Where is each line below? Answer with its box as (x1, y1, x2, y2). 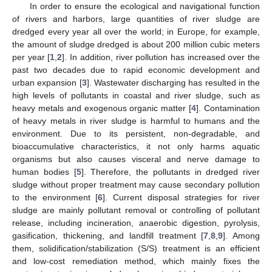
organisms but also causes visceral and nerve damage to (12, 154, 260, 164)
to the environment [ (12, 192, 98, 202)
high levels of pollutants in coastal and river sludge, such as (12, 90, 260, 100)
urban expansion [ (12, 77, 82, 87)
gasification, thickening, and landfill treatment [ (12, 230, 204, 240)
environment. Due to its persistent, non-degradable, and (12, 128, 260, 138)
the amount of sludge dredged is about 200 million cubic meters (12, 39, 260, 49)
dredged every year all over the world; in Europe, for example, (12, 26, 260, 36)
